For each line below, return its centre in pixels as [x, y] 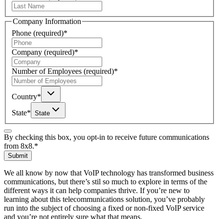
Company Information [47, 22]
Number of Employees [47, 71]
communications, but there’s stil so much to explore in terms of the [106, 182]
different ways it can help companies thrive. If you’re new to [97, 191]
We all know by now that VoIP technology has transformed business [109, 173]
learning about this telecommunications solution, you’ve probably [104, 199]
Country [24, 97]
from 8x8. [19, 146]
